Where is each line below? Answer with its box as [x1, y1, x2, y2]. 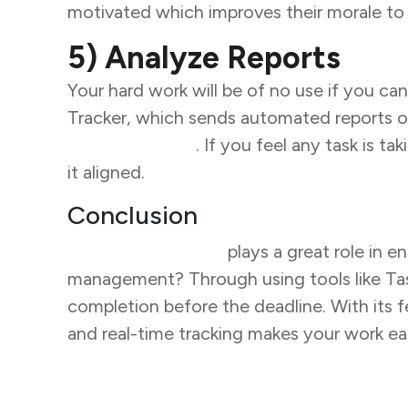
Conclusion [66, 199, 198, 231]
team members [66, 134, 196, 157]
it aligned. [66, 161, 149, 184]
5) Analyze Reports [66, 39, 341, 77]
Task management [66, 240, 223, 263]
